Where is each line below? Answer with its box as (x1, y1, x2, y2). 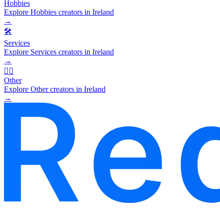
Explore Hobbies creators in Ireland (4, 7, 114, 16)
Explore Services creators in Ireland (4, 47, 114, 56)
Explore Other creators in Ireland (4, 84, 106, 93)
